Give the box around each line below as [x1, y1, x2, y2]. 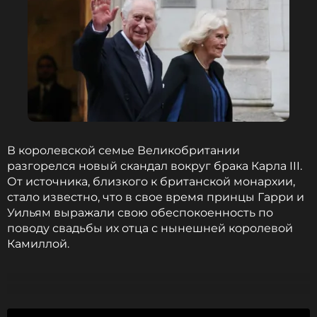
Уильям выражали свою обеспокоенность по [7, 206, 273, 219]
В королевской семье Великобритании [7, 144, 240, 157]
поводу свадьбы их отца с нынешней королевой [7, 221, 293, 235]
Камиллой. [7, 237, 69, 250]
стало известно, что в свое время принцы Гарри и [7, 190, 304, 204]
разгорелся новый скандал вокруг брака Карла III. [7, 159, 302, 173]
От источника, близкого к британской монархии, [7, 175, 295, 188]
